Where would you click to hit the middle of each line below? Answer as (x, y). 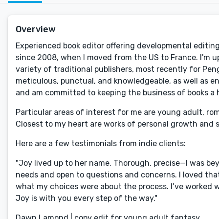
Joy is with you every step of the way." (87, 198)
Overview (36, 29)
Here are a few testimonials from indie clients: (101, 143)
